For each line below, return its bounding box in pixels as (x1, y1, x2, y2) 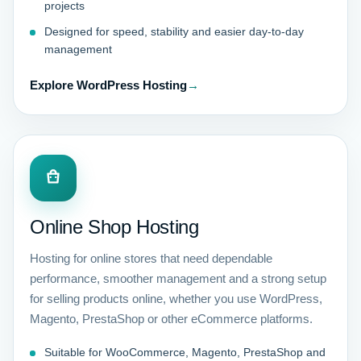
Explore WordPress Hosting (30, 78, 187, 92)
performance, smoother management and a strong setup (30, 272, 326, 285)
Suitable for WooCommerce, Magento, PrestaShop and (44, 346, 326, 359)
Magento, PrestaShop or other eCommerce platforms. (30, 312, 313, 326)
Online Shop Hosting (30, 216, 199, 238)
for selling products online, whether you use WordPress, (30, 292, 322, 305)
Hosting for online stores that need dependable (30, 251, 272, 265)
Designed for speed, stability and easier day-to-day (44, 25, 304, 38)
